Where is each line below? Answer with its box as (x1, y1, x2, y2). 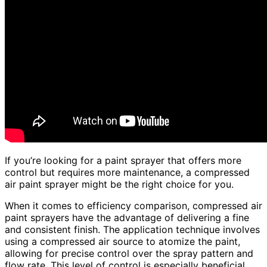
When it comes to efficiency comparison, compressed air (5, 200, 262, 212)
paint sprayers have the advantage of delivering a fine (5, 212, 249, 224)
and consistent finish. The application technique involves (5, 223, 260, 236)
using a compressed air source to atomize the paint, (5, 235, 240, 248)
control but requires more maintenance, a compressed (5, 166, 250, 179)
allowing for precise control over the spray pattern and (5, 247, 253, 260)
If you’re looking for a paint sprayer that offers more (5, 154, 241, 167)
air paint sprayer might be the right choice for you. (5, 178, 234, 191)
